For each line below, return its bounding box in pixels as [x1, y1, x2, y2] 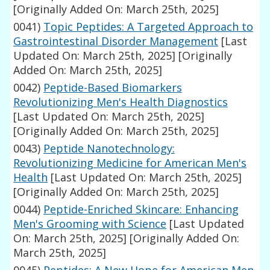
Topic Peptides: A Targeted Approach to [43, 19, 254, 34]
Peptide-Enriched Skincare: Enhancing [43, 202, 239, 217]
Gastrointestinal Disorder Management [13, 34, 219, 49]
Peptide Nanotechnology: [43, 141, 175, 156]
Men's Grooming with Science [13, 216, 167, 231]
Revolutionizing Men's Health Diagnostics [13, 95, 228, 110]
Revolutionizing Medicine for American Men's [13, 155, 247, 171]
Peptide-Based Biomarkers [43, 80, 183, 95]
